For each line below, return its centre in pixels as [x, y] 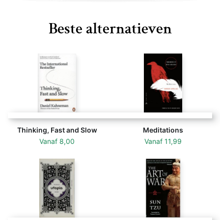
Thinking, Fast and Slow [57, 130]
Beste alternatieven [110, 29]
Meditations [163, 130]
